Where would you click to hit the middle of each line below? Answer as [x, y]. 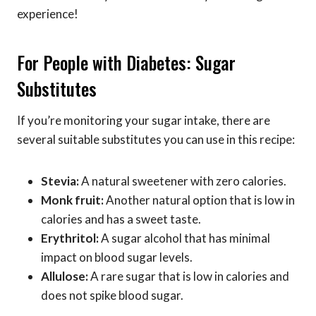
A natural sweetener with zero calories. [183, 181]
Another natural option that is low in [199, 200]
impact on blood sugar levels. [117, 257]
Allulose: [65, 276]
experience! [48, 13]
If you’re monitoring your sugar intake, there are [144, 120]
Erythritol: [70, 238]
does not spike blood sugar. [112, 295]
